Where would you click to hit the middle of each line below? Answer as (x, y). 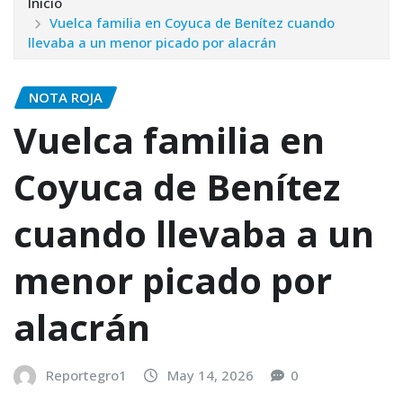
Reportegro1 (86, 376)
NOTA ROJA (66, 97)
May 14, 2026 (210, 376)
